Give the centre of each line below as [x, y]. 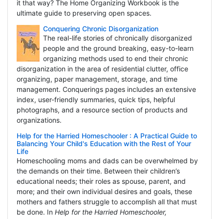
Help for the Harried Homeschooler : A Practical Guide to [107, 136]
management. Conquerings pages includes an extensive [106, 89]
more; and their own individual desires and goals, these [104, 192]
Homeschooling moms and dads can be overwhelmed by [107, 161]
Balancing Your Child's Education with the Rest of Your [104, 144]
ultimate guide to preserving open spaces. [84, 13]
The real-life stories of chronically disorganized [117, 38]
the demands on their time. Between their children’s [98, 171]
